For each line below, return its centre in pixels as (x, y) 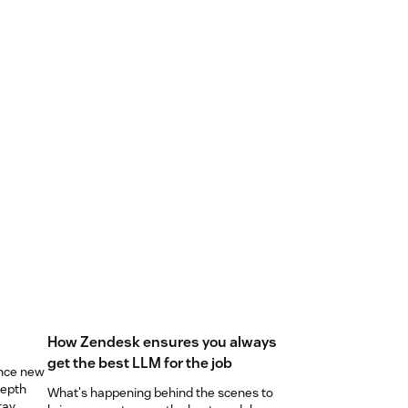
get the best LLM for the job (139, 363)
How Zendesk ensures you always (162, 342)
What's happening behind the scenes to (160, 393)
